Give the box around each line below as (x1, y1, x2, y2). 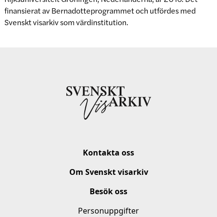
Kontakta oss (83, 147, 134, 158)
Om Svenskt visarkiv (69, 166, 148, 177)
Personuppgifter (78, 205, 139, 216)
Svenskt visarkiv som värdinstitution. (4, 16, 128, 28)
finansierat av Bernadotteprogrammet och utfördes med (4, 5, 196, 16)
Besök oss (90, 186, 127, 197)
